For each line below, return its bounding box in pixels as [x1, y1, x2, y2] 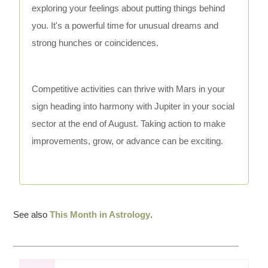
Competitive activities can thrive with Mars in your [32, 84, 226, 95]
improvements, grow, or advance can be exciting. [32, 136, 224, 147]
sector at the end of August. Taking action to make [32, 118, 226, 129]
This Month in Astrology [50, 209, 151, 220]
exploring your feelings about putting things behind [32, 3, 226, 14]
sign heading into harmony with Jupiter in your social [32, 101, 235, 112]
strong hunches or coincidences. [32, 38, 159, 48]
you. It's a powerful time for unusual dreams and [32, 20, 219, 31]
